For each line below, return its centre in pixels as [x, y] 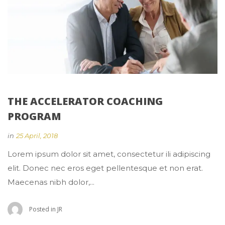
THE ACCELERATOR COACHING [85, 101]
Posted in [43, 209]
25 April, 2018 [37, 136]
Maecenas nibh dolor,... [51, 182]
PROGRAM [34, 117]
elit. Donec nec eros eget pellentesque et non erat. [105, 168]
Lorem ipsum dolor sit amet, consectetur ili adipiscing [109, 154]
